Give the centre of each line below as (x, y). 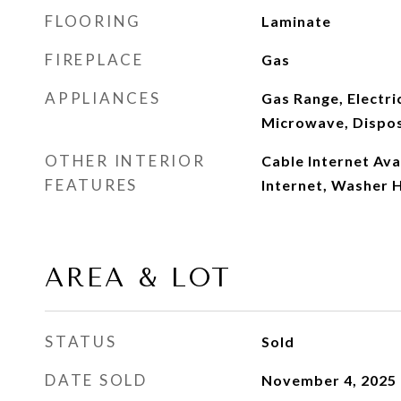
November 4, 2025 (328, 380)
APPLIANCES (103, 98)
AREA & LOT (138, 277)
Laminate (296, 21)
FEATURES (91, 185)
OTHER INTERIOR (125, 161)
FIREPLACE (94, 60)
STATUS (81, 341)
